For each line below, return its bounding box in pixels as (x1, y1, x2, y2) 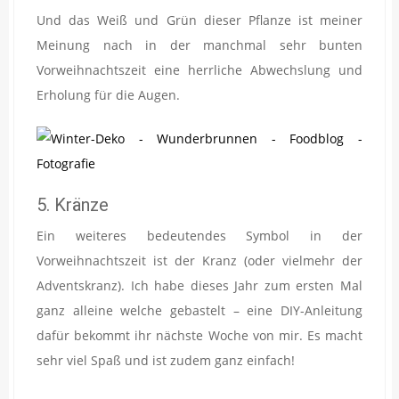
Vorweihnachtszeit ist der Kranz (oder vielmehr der (37, 252, 362, 270)
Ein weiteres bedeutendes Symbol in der (37, 227, 362, 245)
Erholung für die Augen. (37, 85, 180, 103)
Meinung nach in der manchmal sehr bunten (37, 36, 362, 53)
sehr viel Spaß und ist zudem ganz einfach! (37, 352, 295, 370)
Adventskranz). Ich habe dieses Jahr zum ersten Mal (37, 277, 362, 295)
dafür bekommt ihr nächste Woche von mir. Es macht (37, 327, 362, 345)
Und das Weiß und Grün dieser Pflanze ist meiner (37, 11, 362, 28)
